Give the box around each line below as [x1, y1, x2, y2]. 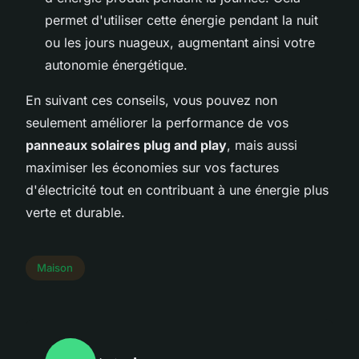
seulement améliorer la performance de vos [26, 114, 288, 131]
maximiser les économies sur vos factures [26, 159, 279, 175]
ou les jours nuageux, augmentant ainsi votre [45, 34, 315, 50]
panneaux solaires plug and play [26, 136, 227, 153]
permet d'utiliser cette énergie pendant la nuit [45, 11, 318, 28]
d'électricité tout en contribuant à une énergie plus [26, 181, 329, 198]
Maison [37, 261, 74, 275]
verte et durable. [26, 204, 125, 220]
